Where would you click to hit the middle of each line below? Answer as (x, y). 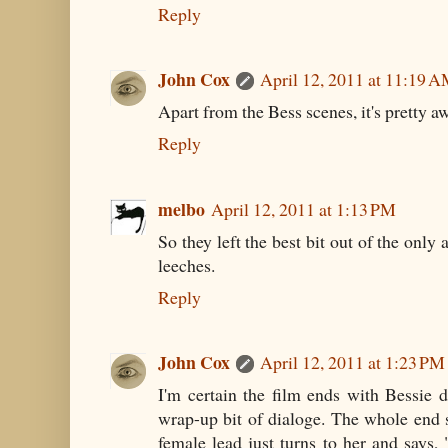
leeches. (186, 264)
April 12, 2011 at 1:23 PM (352, 362)
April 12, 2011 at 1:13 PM (303, 208)
